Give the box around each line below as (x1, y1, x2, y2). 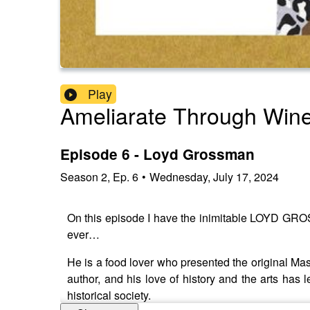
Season (60, 168, 98, 185)
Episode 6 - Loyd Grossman (60, 144, 255, 165)
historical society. (67, 286, 159, 303)
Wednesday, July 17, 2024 (149, 168, 279, 185)
